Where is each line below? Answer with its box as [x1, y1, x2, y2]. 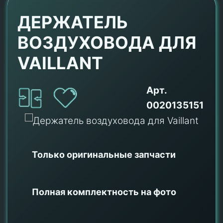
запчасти [134, 149, 176, 160]
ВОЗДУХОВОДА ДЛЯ [17, 32, 196, 53]
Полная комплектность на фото [32, 186, 176, 197]
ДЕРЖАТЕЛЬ [17, 12, 128, 32]
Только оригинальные [32, 149, 134, 160]
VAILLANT [17, 53, 103, 73]
